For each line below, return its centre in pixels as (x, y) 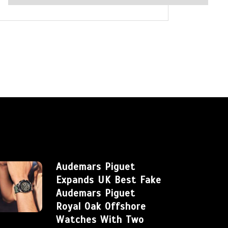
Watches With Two (100, 220)
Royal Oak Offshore (101, 207)
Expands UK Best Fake (109, 180)
